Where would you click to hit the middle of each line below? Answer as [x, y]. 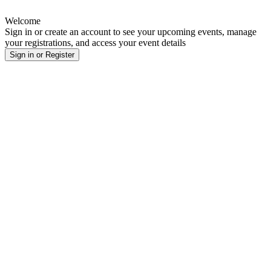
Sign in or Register [42, 55]
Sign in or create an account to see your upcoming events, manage [131, 32]
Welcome [23, 21]
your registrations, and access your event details [95, 43]
